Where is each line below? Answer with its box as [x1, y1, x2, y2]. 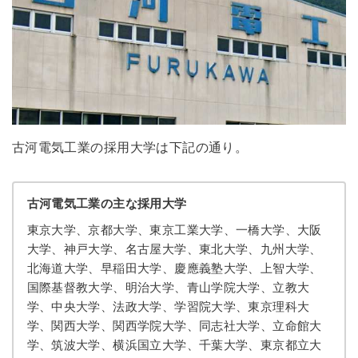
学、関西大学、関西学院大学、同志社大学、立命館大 [26, 319, 322, 332]
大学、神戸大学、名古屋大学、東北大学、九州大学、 [26, 242, 322, 256]
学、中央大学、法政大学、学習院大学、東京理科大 [26, 300, 310, 313]
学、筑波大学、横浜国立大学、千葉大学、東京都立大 [26, 338, 322, 352]
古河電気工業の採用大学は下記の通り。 [11, 139, 249, 154]
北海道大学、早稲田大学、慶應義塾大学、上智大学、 [26, 261, 322, 275]
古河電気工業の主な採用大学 [26, 197, 187, 210]
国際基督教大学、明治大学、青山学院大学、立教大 [26, 280, 310, 294]
